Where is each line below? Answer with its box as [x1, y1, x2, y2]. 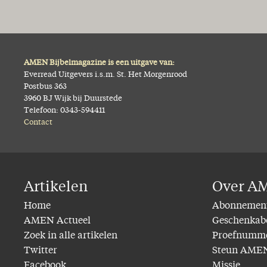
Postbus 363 [24, 82, 67, 91]
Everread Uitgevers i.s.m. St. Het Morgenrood [24, 70, 187, 79]
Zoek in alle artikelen [24, 231, 117, 241]
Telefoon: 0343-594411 [24, 106, 105, 114]
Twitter [24, 246, 57, 256]
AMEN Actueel [24, 216, 91, 226]
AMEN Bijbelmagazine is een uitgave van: [24, 58, 175, 67]
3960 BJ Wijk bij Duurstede [24, 94, 122, 103]
